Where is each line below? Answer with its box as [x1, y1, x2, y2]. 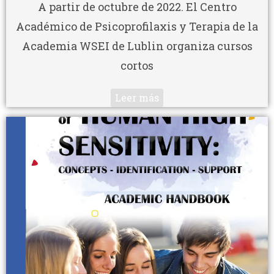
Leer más [115, 91, 159, 104]
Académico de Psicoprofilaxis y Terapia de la [16, 18, 258, 34]
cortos [120, 57, 154, 73]
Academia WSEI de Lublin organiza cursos [21, 38, 253, 53]
